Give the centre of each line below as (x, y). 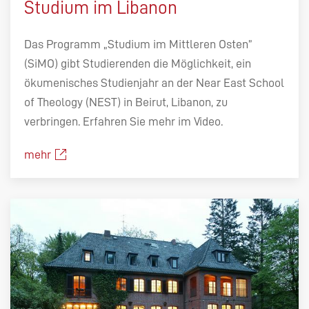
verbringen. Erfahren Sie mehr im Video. (123, 122)
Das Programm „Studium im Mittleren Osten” (138, 44)
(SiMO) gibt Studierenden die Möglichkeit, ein (138, 64)
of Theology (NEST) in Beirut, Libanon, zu (126, 102)
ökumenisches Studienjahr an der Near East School (154, 83)
